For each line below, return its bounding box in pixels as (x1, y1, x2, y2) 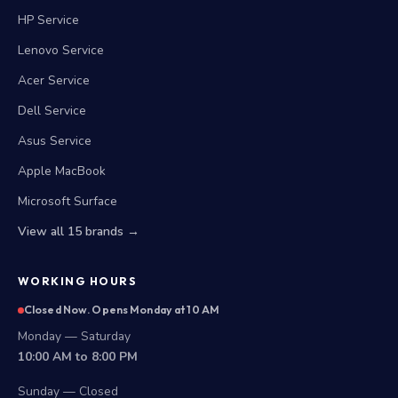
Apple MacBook (18, 163, 106, 179)
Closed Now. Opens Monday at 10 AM (24, 303, 220, 316)
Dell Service (18, 102, 86, 119)
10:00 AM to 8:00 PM (18, 348, 138, 365)
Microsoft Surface (18, 193, 117, 210)
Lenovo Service (18, 42, 104, 59)
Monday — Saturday (18, 328, 131, 345)
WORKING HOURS (18, 275, 138, 288)
